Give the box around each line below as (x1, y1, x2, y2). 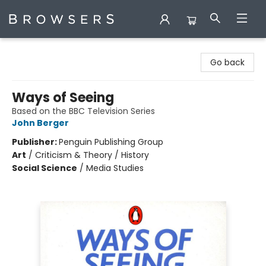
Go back (210, 56, 245, 68)
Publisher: (12, 136, 59, 148)
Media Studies (86, 162, 144, 174)
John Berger (12, 117, 69, 129)
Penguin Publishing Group (59, 136, 163, 148)
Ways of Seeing (12, 88, 114, 107)
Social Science (12, 162, 77, 174)
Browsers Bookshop (9, 43, 87, 55)
